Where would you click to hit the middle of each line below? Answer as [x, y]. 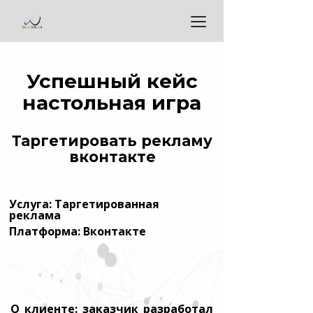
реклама [35, 215]
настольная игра [112, 103]
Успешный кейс [112, 81]
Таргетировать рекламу [112, 140]
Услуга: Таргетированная [84, 204]
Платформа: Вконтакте [77, 231]
